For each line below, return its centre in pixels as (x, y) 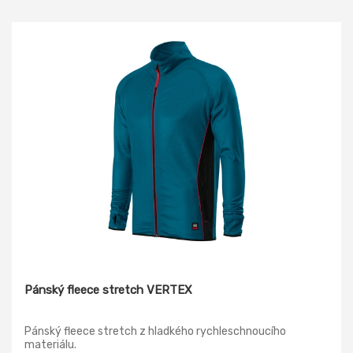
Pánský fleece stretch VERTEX (108, 290)
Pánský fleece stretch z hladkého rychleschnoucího (155, 331)
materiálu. (50, 344)
